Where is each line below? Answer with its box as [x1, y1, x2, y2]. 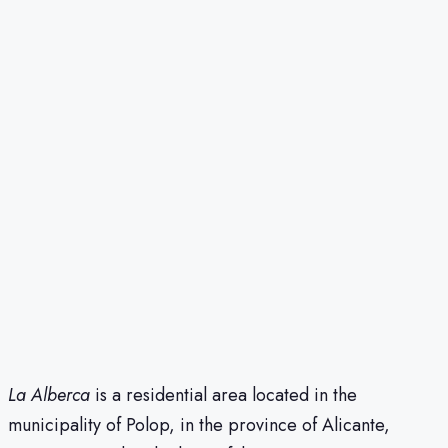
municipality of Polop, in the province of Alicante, [8, 412, 390, 439]
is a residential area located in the [90, 382, 357, 409]
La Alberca [8, 382, 90, 409]
